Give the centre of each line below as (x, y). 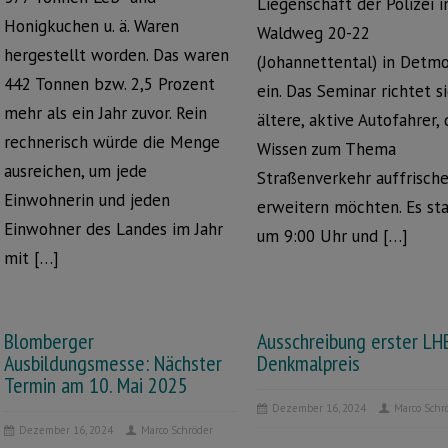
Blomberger (49, 341)
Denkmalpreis (309, 363)
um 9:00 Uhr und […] (333, 236)
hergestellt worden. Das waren (116, 55)
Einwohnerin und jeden (87, 200)
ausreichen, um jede (75, 171)
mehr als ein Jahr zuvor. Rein (105, 113)
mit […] (31, 258)
